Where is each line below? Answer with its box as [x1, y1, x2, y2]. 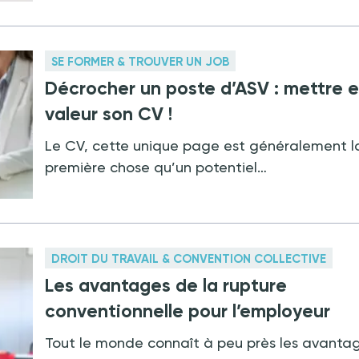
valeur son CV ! [45, 102, 173, 125]
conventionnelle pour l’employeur [45, 300, 331, 323]
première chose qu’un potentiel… [45, 158, 268, 175]
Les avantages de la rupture [45, 274, 288, 297]
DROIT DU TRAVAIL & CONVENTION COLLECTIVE [51, 252, 327, 267]
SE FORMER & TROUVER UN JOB [51, 54, 230, 69]
